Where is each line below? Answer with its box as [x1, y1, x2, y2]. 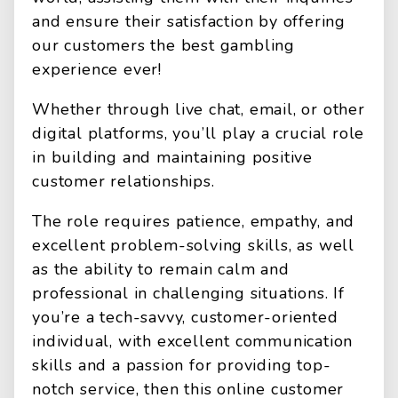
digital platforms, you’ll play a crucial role [32, 123, 365, 144]
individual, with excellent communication [32, 330, 354, 352]
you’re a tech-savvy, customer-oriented [32, 306, 338, 328]
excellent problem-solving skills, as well [32, 235, 355, 256]
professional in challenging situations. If [32, 283, 345, 304]
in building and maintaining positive [32, 147, 314, 168]
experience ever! [32, 59, 163, 80]
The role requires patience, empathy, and [32, 211, 355, 232]
